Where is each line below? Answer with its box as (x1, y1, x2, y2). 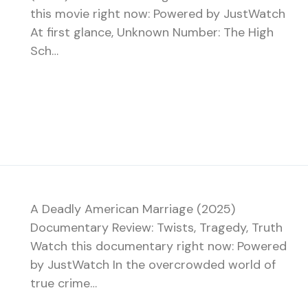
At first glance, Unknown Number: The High (30, 23, 274, 41)
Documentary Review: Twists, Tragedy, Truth (30, 219, 283, 236)
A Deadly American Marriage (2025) (30, 200, 235, 217)
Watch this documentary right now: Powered (30, 237, 287, 254)
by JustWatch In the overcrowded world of (30, 256, 276, 273)
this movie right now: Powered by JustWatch (30, 5, 285, 22)
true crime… (30, 274, 97, 291)
